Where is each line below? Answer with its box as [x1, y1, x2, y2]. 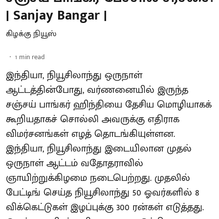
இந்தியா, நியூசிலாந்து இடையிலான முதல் [6, 140, 192, 157]
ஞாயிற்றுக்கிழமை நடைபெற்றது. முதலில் [6, 169, 190, 186]
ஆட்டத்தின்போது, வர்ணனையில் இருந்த [6, 81, 188, 98]
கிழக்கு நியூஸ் [6, 27, 56, 41]
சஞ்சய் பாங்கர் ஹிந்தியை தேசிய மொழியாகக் [6, 96, 212, 113]
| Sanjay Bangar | [6, 3, 107, 27]
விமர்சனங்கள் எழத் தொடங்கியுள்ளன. [6, 125, 175, 142]
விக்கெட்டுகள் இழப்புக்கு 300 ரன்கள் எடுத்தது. [6, 198, 204, 216]
